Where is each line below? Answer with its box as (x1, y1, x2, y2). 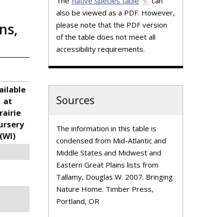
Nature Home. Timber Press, (56, 184, 154, 194)
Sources (56, 93, 94, 107)
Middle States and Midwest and (56, 148, 161, 157)
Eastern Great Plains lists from (56, 160, 158, 170)
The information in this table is (56, 124, 156, 133)
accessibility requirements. (56, 44, 147, 54)
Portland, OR (56, 196, 99, 206)
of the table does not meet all (56, 31, 155, 42)
